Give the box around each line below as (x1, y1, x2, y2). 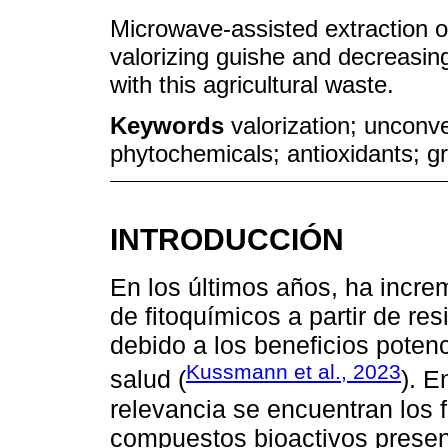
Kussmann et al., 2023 (186, 360, 401, 384)
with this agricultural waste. (110, 71, 394, 99)
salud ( (110, 365, 186, 394)
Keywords (110, 112, 231, 140)
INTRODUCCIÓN (110, 221, 344, 256)
